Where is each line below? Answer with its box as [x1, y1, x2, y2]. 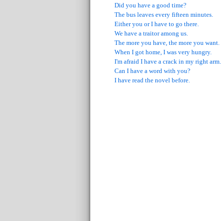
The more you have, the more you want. [114, 39, 220, 47]
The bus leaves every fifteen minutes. [114, 11, 213, 19]
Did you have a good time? [114, 1, 186, 9]
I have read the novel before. [114, 76, 190, 84]
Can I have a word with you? [114, 67, 190, 75]
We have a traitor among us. [114, 30, 188, 37]
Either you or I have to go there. [114, 20, 199, 28]
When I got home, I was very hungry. [114, 48, 212, 56]
